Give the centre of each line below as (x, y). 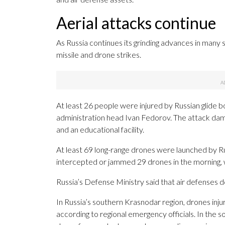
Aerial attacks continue (136, 23)
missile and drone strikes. (99, 55)
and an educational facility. (100, 130)
